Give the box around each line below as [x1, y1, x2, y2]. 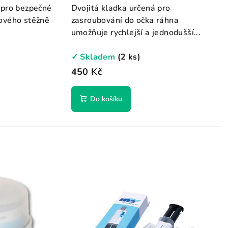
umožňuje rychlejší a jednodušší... [71, 26, 201, 38]
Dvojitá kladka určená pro [71, 2, 170, 14]
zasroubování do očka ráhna [71, 14, 179, 26]
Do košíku [90, 94, 122, 104]
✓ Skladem [71, 51, 118, 63]
